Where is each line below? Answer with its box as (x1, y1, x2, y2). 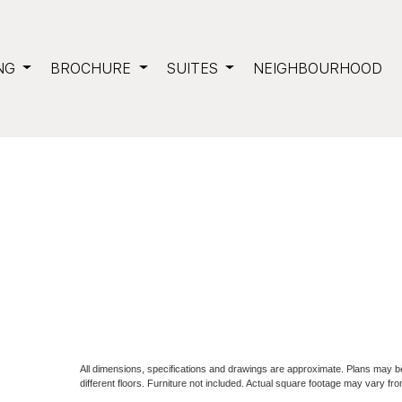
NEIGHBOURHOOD (253, 59, 382, 77)
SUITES (166, 59, 218, 77)
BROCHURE (50, 59, 132, 77)
